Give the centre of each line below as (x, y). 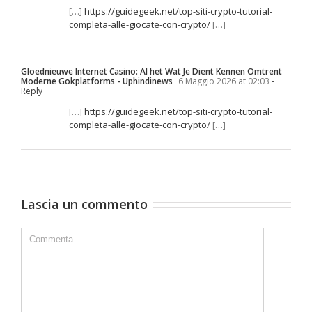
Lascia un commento (84, 204)
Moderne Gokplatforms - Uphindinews (97, 81)
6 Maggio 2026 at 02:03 (223, 81)
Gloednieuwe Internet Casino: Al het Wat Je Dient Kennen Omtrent (151, 71)
